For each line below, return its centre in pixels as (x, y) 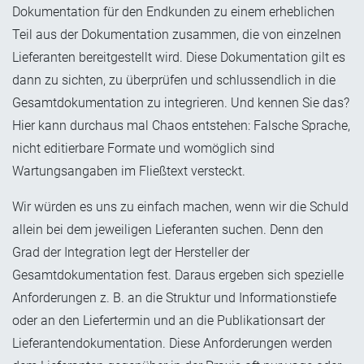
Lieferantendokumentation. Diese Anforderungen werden (172, 344)
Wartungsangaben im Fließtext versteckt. (129, 171)
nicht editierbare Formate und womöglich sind (143, 149)
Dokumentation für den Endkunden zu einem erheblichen (173, 12)
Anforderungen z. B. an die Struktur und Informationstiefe (174, 298)
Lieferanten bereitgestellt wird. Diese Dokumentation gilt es (179, 58)
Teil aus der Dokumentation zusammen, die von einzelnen (177, 35)
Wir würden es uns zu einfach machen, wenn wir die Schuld (180, 207)
